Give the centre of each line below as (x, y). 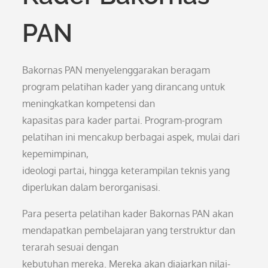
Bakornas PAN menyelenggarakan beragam (116, 70)
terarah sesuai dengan (71, 247)
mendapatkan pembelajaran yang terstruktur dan (129, 230)
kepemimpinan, (56, 154)
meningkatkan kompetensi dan (89, 103)
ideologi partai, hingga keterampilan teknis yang (126, 170)
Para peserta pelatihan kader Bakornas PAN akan (128, 214)
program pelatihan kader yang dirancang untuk (124, 87)
